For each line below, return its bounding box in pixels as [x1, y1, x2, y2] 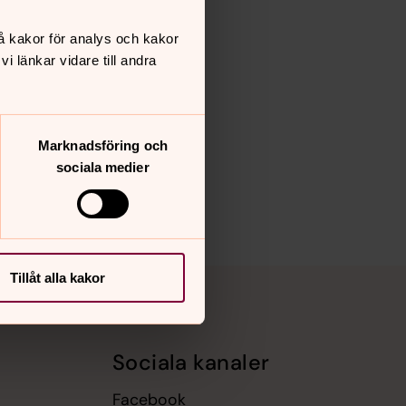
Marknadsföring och [38, 138, 168, 154]
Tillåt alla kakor [10, 270, 105, 286]
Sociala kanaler [111, 349, 270, 377]
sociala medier [56, 159, 150, 176]
